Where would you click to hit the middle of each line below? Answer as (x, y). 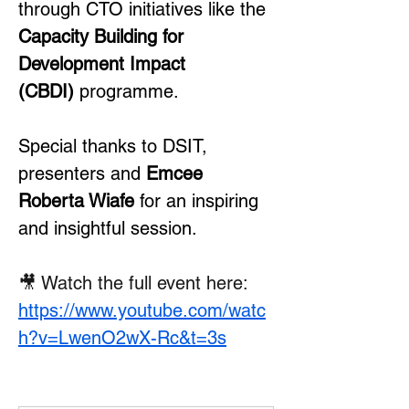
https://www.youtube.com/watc (142, 310)
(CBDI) (46, 91)
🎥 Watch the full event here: (136, 283)
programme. (126, 91)
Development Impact (105, 64)
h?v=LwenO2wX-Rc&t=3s (122, 338)
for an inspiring (199, 201)
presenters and (82, 173)
